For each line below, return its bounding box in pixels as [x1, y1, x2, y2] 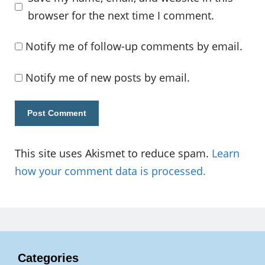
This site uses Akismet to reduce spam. [15, 146, 212, 161]
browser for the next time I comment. [27, 8, 214, 23]
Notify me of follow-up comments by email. [25, 38, 243, 53]
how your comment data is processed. [15, 164, 206, 179]
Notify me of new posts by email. [25, 70, 190, 85]
